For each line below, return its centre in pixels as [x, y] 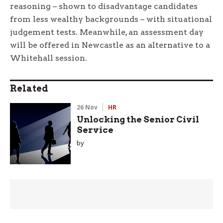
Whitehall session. [49, 58]
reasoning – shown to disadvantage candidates [104, 6]
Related [29, 89]
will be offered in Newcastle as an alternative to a [110, 45]
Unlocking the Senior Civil [138, 120]
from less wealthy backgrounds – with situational [111, 19]
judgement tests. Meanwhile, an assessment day [107, 32]
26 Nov [87, 108]
